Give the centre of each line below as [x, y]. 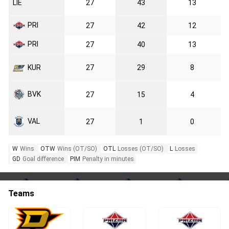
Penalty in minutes [108, 159]
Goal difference [43, 159]
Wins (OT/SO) [77, 148]
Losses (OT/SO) [141, 148]
